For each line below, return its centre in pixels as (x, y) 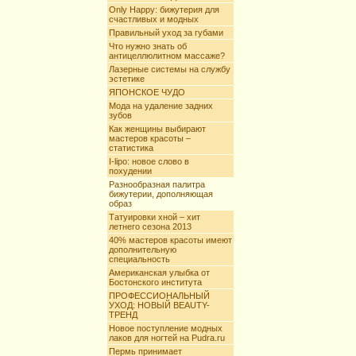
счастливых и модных (154, 19)
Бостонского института (155, 282)
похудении (130, 171)
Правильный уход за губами (166, 33)
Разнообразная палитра (157, 184)
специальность (139, 259)
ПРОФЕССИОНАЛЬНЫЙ (159, 296)
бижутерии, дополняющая (161, 194)
